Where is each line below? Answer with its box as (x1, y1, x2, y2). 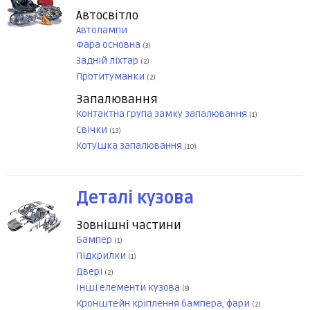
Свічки (76, 124, 109, 136)
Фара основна (76, 39, 143, 51)
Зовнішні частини (76, 218, 181, 233)
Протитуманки (76, 71, 147, 83)
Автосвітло (76, 8, 138, 24)
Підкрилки (76, 250, 128, 262)
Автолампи (76, 24, 127, 37)
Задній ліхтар (76, 55, 140, 67)
